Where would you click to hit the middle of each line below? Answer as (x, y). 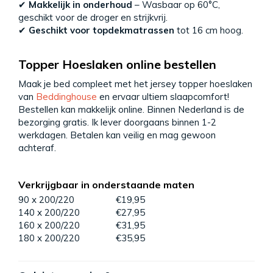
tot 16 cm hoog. (209, 30)
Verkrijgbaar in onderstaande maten (106, 185)
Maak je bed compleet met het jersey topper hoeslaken (135, 84)
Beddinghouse (66, 97)
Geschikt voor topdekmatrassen (101, 30)
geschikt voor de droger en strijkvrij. (93, 18)
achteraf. (38, 148)
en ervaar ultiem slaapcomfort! (163, 97)
